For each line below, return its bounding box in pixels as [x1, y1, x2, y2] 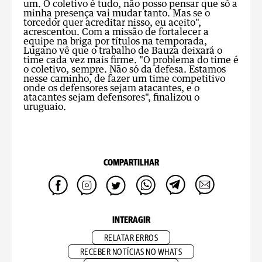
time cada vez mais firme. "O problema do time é [23, 56, 239, 65]
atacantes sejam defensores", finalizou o [23, 93, 199, 102]
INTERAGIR [112, 216, 150, 225]
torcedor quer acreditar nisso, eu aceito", [23, 18, 201, 27]
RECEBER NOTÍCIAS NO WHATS [80, 248, 182, 257]
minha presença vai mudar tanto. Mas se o [23, 9, 210, 18]
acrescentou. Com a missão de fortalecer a [23, 27, 209, 37]
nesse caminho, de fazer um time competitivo [23, 74, 225, 84]
